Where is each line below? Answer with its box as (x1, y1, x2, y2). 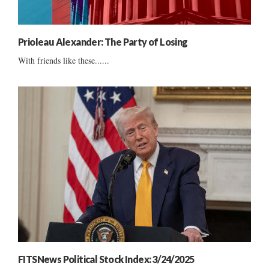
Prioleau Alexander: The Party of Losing (18, 36, 188, 48)
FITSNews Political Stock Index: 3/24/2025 (18, 253, 195, 265)
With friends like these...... (18, 55, 109, 67)
